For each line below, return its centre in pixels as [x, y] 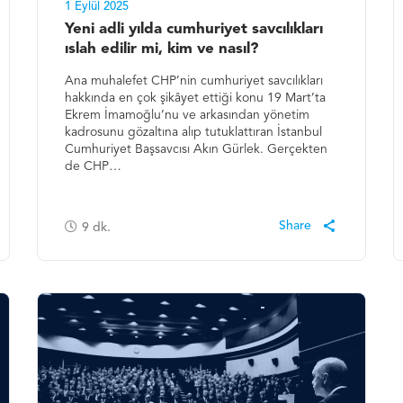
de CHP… [94, 167]
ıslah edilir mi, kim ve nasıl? [162, 49]
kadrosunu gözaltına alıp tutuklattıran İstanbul [194, 133]
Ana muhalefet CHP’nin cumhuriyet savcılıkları [194, 81]
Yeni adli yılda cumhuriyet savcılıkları [194, 30]
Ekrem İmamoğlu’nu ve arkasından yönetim [188, 116]
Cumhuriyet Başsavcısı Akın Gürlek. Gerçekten [197, 150]
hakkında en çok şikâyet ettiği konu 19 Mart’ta [196, 99]
